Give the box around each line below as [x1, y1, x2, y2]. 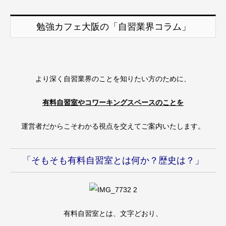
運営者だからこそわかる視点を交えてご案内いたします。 [21, 122, 205, 130]
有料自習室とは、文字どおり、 [64, 209, 162, 218]
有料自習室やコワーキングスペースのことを [42, 98, 184, 107]
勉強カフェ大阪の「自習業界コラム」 [36, 22, 191, 32]
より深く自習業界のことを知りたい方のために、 [35, 75, 191, 83]
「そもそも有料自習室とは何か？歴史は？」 [22, 155, 204, 165]
